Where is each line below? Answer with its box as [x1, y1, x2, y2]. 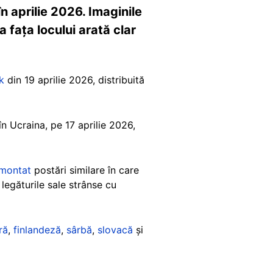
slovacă [97, 223, 133, 236]
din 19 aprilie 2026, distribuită [4, 73, 144, 86]
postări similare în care [31, 163, 139, 176]
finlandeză [13, 223, 61, 236]
